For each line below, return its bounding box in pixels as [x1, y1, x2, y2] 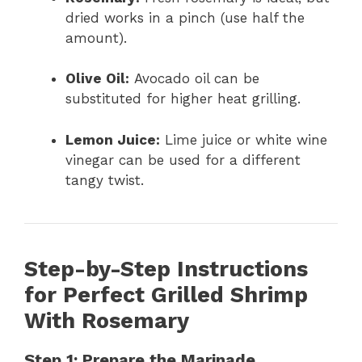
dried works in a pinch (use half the [65, 9, 305, 26]
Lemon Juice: [65, 131, 160, 148]
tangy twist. [65, 171, 144, 188]
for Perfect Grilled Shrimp [24, 281, 308, 308]
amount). [65, 29, 127, 46]
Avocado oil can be [129, 70, 259, 87]
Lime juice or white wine [160, 131, 327, 148]
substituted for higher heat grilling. [65, 90, 301, 107]
